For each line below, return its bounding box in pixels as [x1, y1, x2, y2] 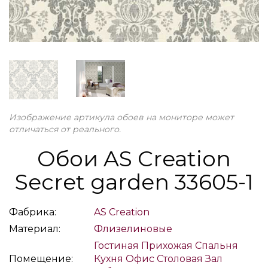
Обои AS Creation [37, 145, 231, 172]
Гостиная [94, 239, 139, 251]
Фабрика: [9, 206, 56, 218]
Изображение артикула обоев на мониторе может [9, 111, 234, 123]
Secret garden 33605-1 [14, 168, 254, 195]
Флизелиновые [94, 223, 172, 234]
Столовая [157, 252, 203, 264]
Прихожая [141, 239, 193, 251]
